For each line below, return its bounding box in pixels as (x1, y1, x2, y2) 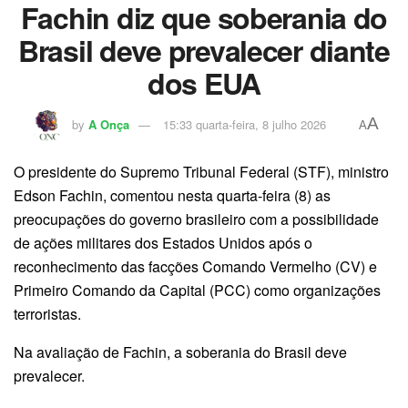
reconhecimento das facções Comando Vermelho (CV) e (14, 256, 377, 278)
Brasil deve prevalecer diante (18, 28, 390, 71)
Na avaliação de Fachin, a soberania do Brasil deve (14, 342, 347, 363)
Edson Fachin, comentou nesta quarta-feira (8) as (14, 185, 331, 207)
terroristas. (14, 303, 81, 325)
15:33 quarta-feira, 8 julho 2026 (162, 116, 326, 134)
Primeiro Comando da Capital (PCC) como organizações (14, 280, 381, 301)
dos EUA (147, 61, 261, 104)
